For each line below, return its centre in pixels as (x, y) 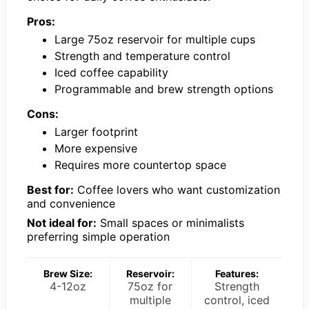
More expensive (96, 148)
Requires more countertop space (140, 165)
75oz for (150, 286)
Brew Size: (68, 273)
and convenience (71, 203)
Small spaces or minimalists (170, 222)
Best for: (50, 189)
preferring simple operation (98, 236)
